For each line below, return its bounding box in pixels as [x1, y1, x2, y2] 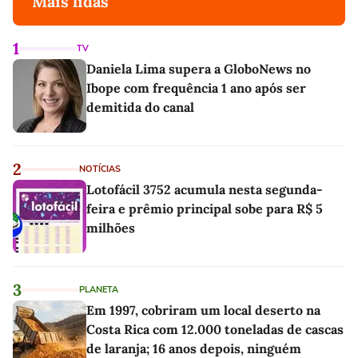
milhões [86, 220, 135, 237]
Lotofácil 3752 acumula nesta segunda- [86, 181, 323, 198]
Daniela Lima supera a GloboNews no [86, 61, 311, 78]
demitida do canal [86, 99, 194, 116]
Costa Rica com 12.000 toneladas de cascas [86, 321, 344, 338]
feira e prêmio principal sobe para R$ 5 [86, 201, 323, 217]
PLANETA [79, 284, 118, 296]
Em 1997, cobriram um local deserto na [86, 302, 320, 319]
